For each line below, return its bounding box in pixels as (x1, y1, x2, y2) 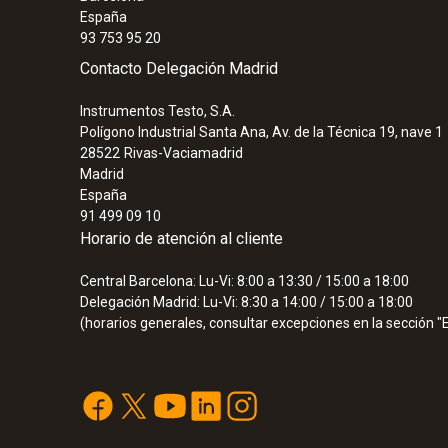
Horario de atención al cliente (80, 229, 283, 248)
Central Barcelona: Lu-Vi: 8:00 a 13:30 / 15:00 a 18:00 (80, 273, 409, 289)
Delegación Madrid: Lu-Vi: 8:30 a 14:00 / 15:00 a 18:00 (80, 294, 413, 310)
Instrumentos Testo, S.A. (80, 103, 235, 119)
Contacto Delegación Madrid (80, 59, 278, 78)
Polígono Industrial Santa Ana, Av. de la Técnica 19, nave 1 (80, 124, 443, 140)
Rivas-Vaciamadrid (124, 145, 243, 161)
